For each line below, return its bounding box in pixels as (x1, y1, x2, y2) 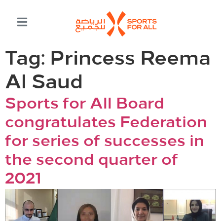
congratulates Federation (5, 115, 207, 131)
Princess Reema (50, 50, 211, 70)
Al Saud (5, 74, 83, 93)
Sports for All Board (5, 97, 164, 112)
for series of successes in (5, 134, 204, 150)
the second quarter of (5, 153, 178, 169)
